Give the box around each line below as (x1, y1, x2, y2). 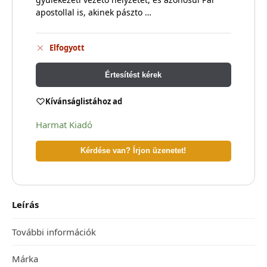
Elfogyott (49, 42, 85, 53)
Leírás (11, 198, 39, 211)
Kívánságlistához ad (45, 95, 122, 107)
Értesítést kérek (105, 70, 162, 79)
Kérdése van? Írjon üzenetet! (80, 147, 187, 156)
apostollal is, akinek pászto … (35, 7, 151, 18)
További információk (11, 225, 96, 238)
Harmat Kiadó (35, 119, 92, 131)
